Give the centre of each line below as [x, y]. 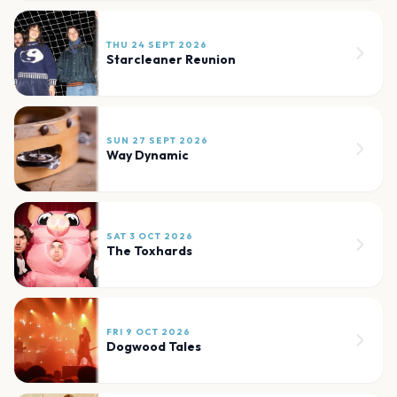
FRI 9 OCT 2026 [148, 331]
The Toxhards [149, 250]
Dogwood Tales [154, 346]
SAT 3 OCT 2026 [150, 236]
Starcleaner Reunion [171, 59]
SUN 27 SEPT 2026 [157, 140]
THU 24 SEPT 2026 [157, 44]
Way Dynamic [148, 155]
